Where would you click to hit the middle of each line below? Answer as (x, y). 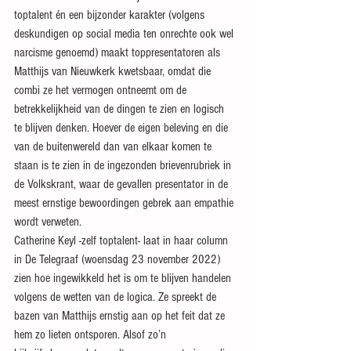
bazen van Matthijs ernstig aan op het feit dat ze (121, 316)
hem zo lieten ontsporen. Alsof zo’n (92, 335)
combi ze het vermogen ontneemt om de (102, 90)
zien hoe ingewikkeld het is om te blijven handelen (124, 278)
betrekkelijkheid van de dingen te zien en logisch (121, 109)
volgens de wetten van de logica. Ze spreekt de (117, 297)
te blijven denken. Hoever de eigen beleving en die (123, 128)
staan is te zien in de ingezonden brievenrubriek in (124, 165)
